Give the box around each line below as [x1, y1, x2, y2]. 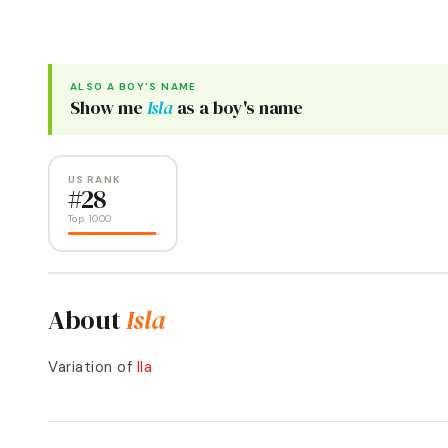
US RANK [67, 172, 121, 186]
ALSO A [70, 80, 119, 93]
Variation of [48, 357, 132, 377]
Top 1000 [67, 211, 112, 225]
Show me [70, 95, 147, 120]
